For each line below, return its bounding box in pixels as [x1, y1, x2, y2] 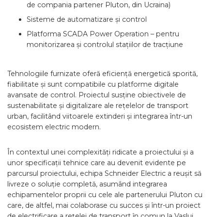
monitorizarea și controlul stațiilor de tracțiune [27, 40, 183, 49]
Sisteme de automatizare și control [27, 15, 147, 24]
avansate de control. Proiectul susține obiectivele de [7, 91, 186, 99]
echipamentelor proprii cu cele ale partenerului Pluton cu [7, 190, 202, 199]
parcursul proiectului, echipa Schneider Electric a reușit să [7, 169, 201, 178]
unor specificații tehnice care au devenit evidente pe [7, 158, 186, 167]
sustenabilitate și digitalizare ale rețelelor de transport [7, 101, 188, 110]
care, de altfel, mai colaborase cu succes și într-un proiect [7, 201, 201, 210]
